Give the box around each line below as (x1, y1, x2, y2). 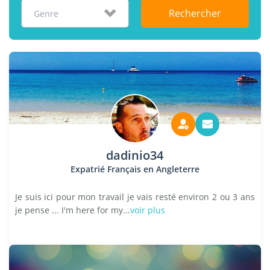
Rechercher (168, 7, 221, 20)
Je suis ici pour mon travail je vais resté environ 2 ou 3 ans (15, 191, 255, 202)
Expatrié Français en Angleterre (70, 163, 199, 175)
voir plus (130, 204, 165, 216)
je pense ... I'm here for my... (15, 204, 130, 216)
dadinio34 (106, 147, 164, 163)
